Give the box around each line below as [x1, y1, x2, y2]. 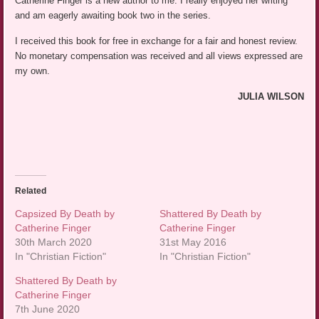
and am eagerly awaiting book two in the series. [15, 9, 211, 21]
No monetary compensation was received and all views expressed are [15, 50, 303, 61]
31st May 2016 [159, 236, 226, 248]
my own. [15, 65, 51, 76]
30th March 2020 [15, 236, 93, 248]
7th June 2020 [15, 303, 80, 315]
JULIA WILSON [237, 90, 304, 102]
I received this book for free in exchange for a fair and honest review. [15, 35, 301, 46]
